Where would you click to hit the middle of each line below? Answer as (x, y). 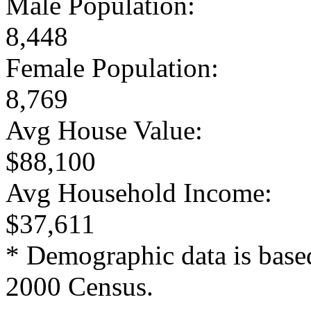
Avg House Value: (104, 130)
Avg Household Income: (139, 192)
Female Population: (112, 67)
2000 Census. (79, 286)
